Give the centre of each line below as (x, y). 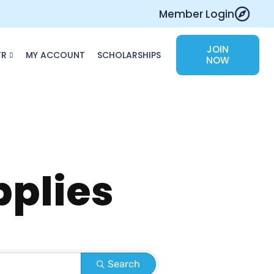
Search (124, 264)
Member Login (197, 14)
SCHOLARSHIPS (129, 55)
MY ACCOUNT (56, 55)
